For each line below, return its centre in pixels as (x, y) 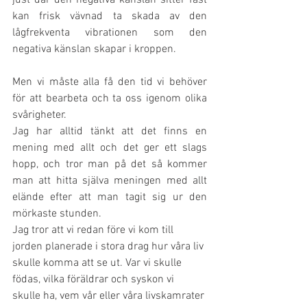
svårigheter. (41, 115)
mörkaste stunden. (58, 214)
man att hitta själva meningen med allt (110, 181)
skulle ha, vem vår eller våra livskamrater (110, 296)
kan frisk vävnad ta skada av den (110, 16)
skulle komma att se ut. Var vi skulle (98, 263)
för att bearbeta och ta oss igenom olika (110, 99)
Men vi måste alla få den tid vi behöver (110, 82)
